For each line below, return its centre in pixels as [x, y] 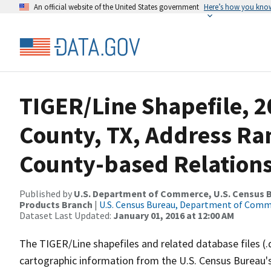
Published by [47, 194]
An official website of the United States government [116, 7]
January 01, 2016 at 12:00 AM [174, 215]
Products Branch [56, 204]
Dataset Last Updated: [66, 215]
